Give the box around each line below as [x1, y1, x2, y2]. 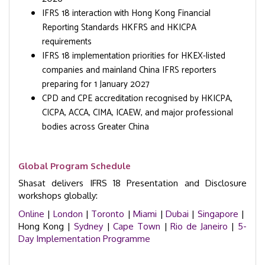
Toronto [91, 208, 125, 219]
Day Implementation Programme [18, 233, 150, 244]
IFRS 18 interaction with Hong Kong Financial [42, 6, 211, 21]
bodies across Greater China [42, 119, 149, 134]
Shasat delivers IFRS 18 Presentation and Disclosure [18, 177, 247, 189]
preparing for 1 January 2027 [42, 77, 150, 92]
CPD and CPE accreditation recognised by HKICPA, [42, 91, 232, 106]
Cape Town [113, 221, 161, 232]
